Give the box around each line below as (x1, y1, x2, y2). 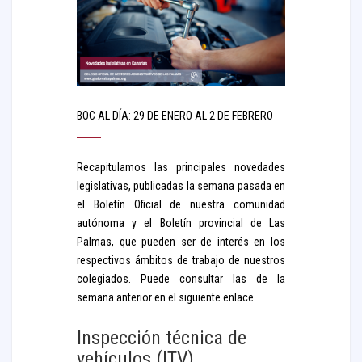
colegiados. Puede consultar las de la (77, 272, 285, 285)
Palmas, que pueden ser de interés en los (77, 235, 285, 248)
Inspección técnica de (77, 326, 246, 349)
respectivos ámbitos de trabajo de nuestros (77, 254, 285, 267)
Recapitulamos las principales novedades (77, 161, 285, 174)
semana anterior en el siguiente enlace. (77, 291, 256, 304)
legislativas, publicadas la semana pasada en (77, 179, 285, 192)
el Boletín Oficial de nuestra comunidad (77, 198, 285, 211)
